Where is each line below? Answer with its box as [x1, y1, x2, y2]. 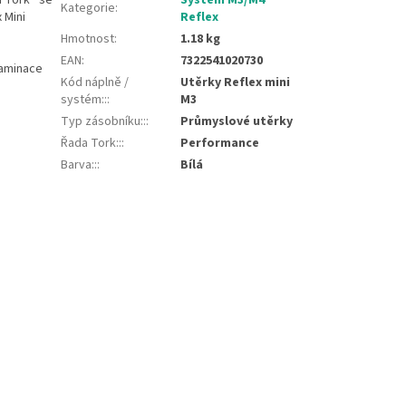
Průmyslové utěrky [180, 111, 294, 130]
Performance [180, 133, 260, 152]
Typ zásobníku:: [61, 111, 147, 130]
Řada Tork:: [61, 133, 122, 152]
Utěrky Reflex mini [180, 72, 291, 92]
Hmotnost [61, 29, 115, 48]
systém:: [61, 90, 108, 109]
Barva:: [61, 155, 98, 174]
